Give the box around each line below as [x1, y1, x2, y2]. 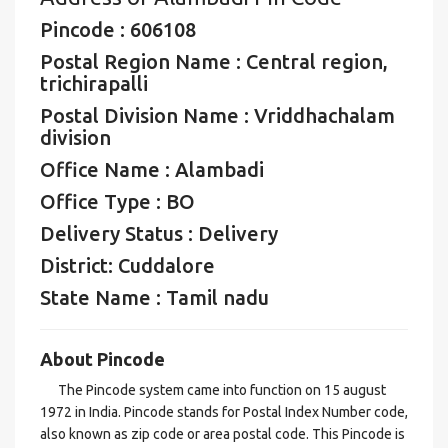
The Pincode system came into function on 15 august [40, 382, 386, 398]
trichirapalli [40, 72, 148, 95]
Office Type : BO [40, 190, 195, 213]
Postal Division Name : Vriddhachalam [40, 104, 395, 127]
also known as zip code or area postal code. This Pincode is [40, 426, 405, 442]
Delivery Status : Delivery [40, 222, 278, 245]
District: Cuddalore [40, 254, 215, 277]
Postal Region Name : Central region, [40, 50, 388, 73]
